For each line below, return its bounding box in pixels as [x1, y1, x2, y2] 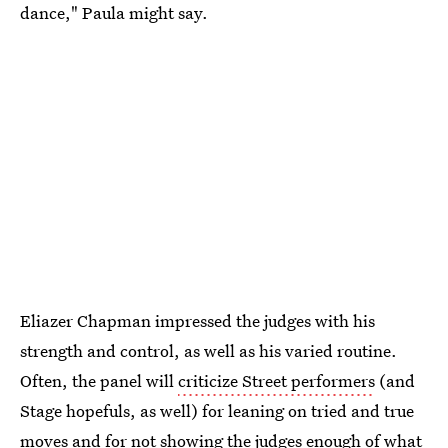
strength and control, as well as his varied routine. [20, 339, 397, 363]
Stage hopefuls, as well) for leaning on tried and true [20, 399, 414, 423]
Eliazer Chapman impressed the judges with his [20, 309, 375, 333]
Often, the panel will [20, 369, 178, 393]
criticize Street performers [178, 369, 375, 393]
